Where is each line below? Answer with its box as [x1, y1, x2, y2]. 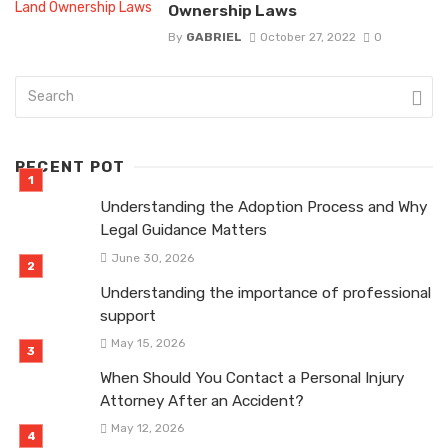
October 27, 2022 [259, 30, 356, 45]
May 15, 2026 [110, 335, 185, 350]
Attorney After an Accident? [100, 391, 304, 410]
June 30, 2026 [110, 250, 194, 265]
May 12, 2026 [110, 420, 184, 435]
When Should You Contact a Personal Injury [100, 368, 404, 387]
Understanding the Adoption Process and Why [100, 198, 427, 217]
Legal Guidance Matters [100, 221, 267, 240]
